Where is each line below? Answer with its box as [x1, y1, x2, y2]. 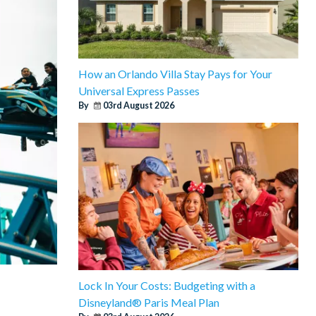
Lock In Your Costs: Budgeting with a [78, 278, 255, 292]
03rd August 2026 [102, 99, 174, 111]
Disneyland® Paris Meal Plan [78, 295, 219, 309]
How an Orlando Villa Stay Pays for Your [78, 66, 272, 80]
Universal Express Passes [78, 83, 200, 97]
